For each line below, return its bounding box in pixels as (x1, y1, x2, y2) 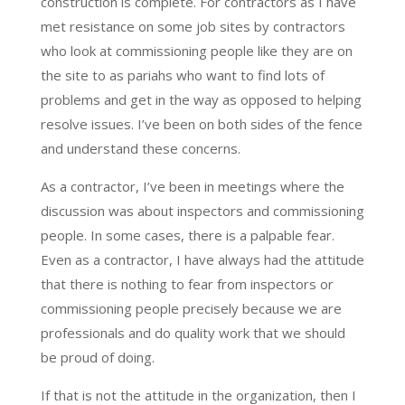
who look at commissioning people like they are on (40, 41, 353, 60)
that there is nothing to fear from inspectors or (40, 274, 334, 293)
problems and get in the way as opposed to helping (40, 89, 362, 108)
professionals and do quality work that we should (40, 323, 345, 342)
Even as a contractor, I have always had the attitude (40, 250, 364, 268)
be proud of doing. (40, 347, 155, 366)
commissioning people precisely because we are (40, 298, 342, 317)
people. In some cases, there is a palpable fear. (40, 225, 334, 244)
